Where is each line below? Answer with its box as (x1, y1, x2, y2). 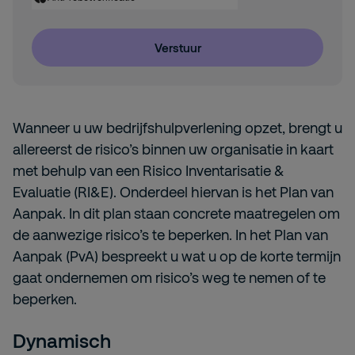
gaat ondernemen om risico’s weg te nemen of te (13, 269, 326, 286)
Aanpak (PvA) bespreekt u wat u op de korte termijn (13, 247, 341, 265)
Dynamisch (13, 329, 111, 352)
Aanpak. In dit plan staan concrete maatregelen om (13, 204, 340, 222)
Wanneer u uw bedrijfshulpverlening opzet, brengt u (13, 119, 342, 136)
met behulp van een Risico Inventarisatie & (13, 162, 284, 179)
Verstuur (154, 40, 201, 55)
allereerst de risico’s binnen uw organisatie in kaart (13, 140, 334, 158)
